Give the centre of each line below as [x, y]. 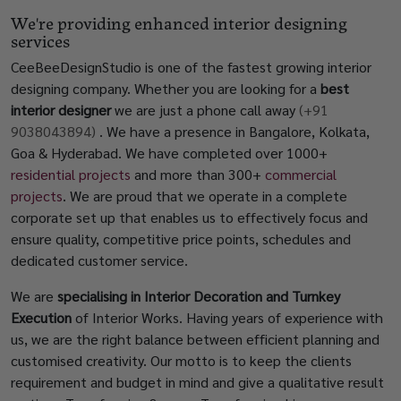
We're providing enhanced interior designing [179, 22]
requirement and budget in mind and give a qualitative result [197, 382]
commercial [301, 175]
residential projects [71, 175]
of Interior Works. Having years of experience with [227, 318]
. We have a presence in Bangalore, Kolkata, [233, 132]
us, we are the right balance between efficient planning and [195, 339]
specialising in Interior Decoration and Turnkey [199, 296]
